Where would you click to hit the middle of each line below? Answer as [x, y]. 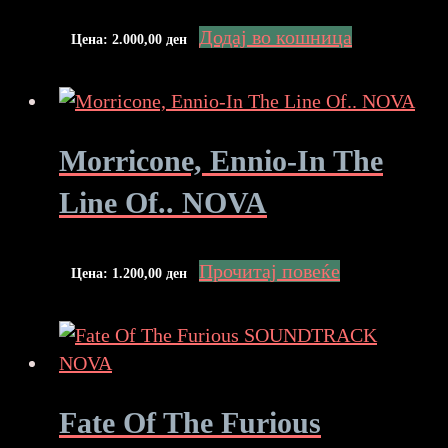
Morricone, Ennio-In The [221, 160]
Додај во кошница [275, 36]
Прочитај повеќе [269, 271]
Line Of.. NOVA [163, 202]
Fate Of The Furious [190, 423]
